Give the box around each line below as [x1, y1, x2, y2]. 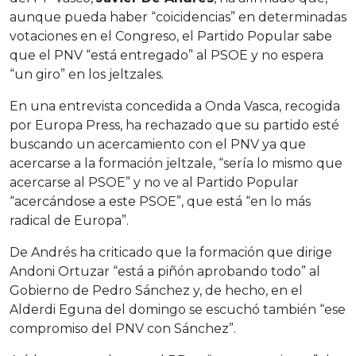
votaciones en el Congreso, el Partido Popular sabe [10, 29, 332, 44]
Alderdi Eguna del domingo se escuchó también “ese [10, 302, 346, 317]
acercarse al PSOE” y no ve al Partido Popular [10, 175, 299, 190]
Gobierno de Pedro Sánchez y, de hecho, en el [10, 283, 303, 298]
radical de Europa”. [10, 213, 129, 228]
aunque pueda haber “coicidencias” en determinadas [10, 10, 346, 25]
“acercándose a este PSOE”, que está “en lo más [10, 194, 311, 209]
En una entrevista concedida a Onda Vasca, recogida [10, 99, 340, 114]
